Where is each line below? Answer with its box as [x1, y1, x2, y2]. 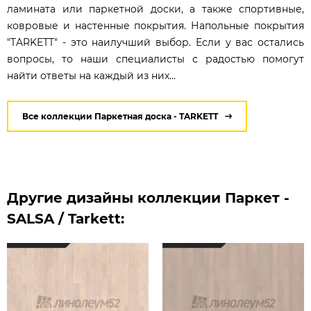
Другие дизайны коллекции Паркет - [7, 189, 289, 206]
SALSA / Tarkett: [7, 210, 124, 227]
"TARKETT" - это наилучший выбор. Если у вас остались [7, 35, 304, 49]
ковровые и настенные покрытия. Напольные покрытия [7, 19, 304, 32]
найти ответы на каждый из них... [7, 69, 176, 82]
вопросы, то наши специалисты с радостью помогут [7, 52, 304, 65]
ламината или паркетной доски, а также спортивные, [7, 2, 304, 15]
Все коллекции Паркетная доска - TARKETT [22, 110, 218, 121]
